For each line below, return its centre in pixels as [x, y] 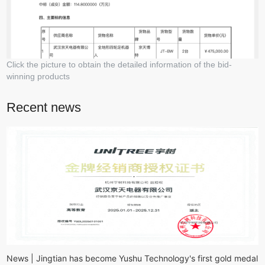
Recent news [44, 107]
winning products [38, 76]
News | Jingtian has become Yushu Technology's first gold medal [132, 258]
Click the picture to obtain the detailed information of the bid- [119, 64]
